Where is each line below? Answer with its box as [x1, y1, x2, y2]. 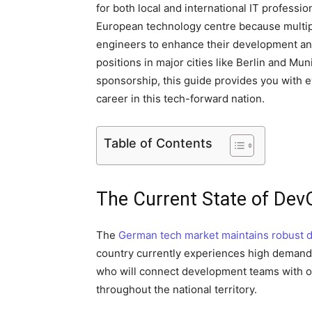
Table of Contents [104, 135, 212, 150]
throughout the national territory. [96, 283, 257, 296]
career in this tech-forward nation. [96, 92, 265, 105]
